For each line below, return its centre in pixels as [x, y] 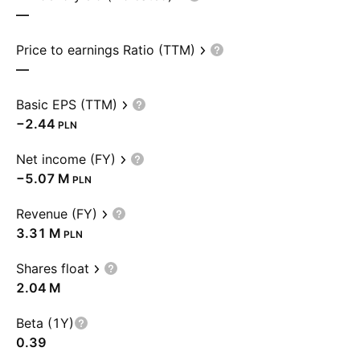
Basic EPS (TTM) [67, 104]
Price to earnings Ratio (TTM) [106, 50]
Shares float [53, 268]
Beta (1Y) [45, 323]
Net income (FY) [66, 159]
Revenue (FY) [57, 214]
